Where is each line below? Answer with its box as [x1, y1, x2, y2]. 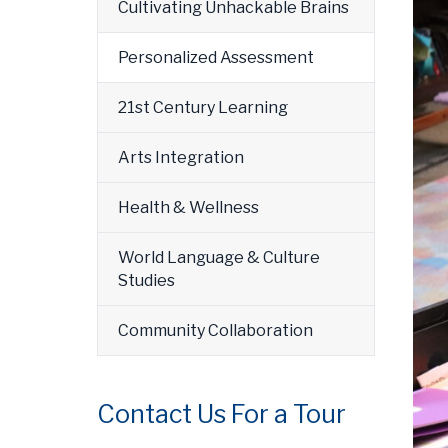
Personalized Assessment [118, 48, 314, 67]
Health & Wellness [118, 198, 259, 217]
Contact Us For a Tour [97, 399, 346, 429]
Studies [118, 271, 175, 290]
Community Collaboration [118, 321, 313, 340]
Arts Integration [118, 148, 244, 167]
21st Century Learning [118, 98, 288, 117]
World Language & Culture [118, 248, 320, 267]
